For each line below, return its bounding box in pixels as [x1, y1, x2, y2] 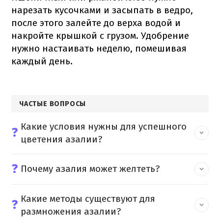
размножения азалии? [21, 205, 121, 217]
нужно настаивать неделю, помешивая [11, 42, 187, 54]
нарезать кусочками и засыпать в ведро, [11, 4, 193, 16]
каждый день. [11, 55, 73, 67]
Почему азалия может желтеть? [21, 163, 160, 175]
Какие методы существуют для [21, 192, 155, 204]
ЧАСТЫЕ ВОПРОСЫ [19, 99, 86, 108]
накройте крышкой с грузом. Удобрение [11, 29, 189, 41]
